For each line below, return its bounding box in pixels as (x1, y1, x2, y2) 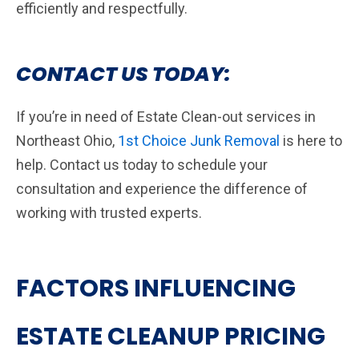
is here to (280, 131, 342, 149)
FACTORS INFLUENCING (16, 271, 296, 305)
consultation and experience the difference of (16, 179, 308, 197)
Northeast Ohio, (16, 131, 118, 149)
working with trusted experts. (16, 204, 205, 221)
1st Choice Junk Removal (118, 131, 280, 149)
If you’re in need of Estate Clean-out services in (16, 107, 316, 125)
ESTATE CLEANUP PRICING (16, 319, 325, 353)
